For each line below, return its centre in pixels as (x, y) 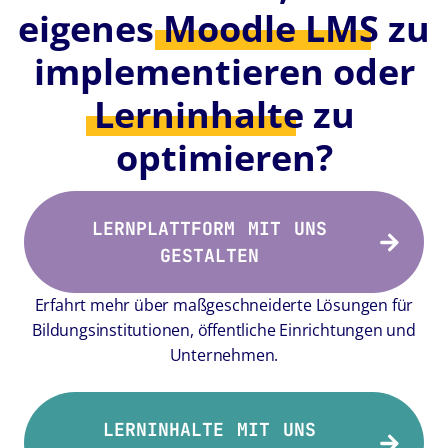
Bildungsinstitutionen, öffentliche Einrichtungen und (224, 330)
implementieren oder (224, 71)
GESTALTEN (209, 255)
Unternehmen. (224, 355)
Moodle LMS (271, 28)
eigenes (90, 28)
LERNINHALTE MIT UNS (209, 429)
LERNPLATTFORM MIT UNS (209, 228)
